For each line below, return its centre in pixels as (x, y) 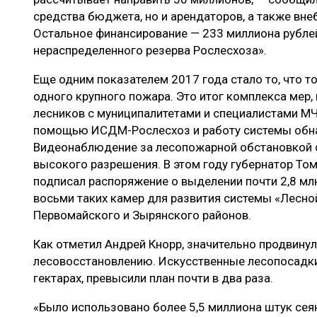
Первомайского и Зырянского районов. (142, 215)
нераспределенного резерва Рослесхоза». (150, 51)
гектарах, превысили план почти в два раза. (153, 278)
